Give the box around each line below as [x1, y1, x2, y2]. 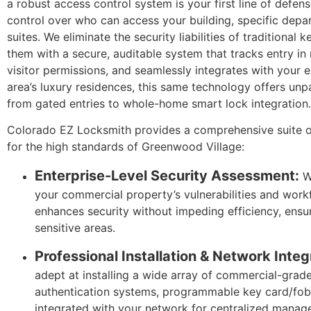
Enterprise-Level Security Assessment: [35, 167, 299, 184]
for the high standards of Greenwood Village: [7, 140, 244, 154]
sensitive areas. [35, 220, 115, 235]
